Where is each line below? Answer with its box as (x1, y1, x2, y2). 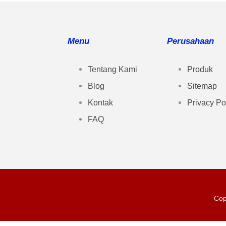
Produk (187, 65, 213, 74)
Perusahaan (167, 36, 214, 46)
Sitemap (187, 81, 217, 90)
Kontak (88, 98, 113, 107)
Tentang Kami (88, 65, 137, 74)
